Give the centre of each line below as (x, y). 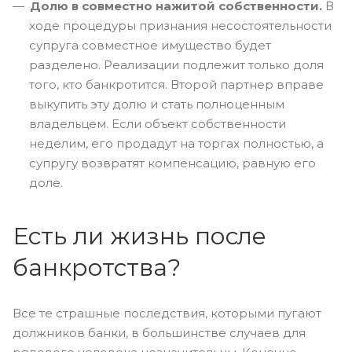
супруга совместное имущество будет (150, 45)
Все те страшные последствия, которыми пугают (167, 313)
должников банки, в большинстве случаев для (159, 333)
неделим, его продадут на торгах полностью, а (176, 143)
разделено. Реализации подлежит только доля (176, 65)
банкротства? (97, 268)
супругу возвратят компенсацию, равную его (172, 163)
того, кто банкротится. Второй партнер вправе (176, 84)
